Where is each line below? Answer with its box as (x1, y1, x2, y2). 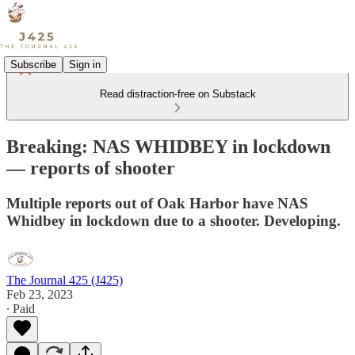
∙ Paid (6, 301, 35, 315)
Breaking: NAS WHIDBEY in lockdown (6, 136, 330, 157)
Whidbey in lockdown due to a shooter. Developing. (6, 212, 341, 229)
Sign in (69, 58, 101, 71)
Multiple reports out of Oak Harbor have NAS (6, 194, 308, 212)
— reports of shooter (6, 157, 175, 178)
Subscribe (10, 58, 56, 71)
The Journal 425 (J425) (6, 273, 123, 287)
